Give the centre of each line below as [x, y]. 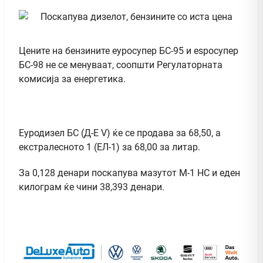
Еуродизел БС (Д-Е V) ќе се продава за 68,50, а [120, 133]
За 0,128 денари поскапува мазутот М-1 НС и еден [129, 173]
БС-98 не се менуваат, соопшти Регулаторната [121, 65]
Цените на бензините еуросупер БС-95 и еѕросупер [129, 50]
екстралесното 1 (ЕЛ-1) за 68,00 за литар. [109, 147]
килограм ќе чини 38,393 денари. [92, 187]
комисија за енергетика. [72, 79]
